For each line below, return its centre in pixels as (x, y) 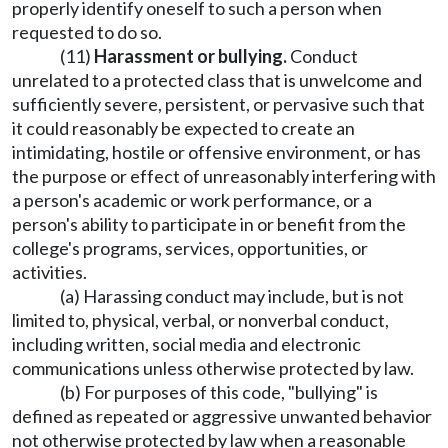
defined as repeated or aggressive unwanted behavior (222, 416)
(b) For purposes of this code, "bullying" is (219, 392)
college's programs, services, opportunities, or (190, 248)
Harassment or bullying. (190, 56)
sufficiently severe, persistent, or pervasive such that (218, 104)
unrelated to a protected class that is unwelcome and (217, 80)
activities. (49, 272)
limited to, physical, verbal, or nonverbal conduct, (200, 320)
